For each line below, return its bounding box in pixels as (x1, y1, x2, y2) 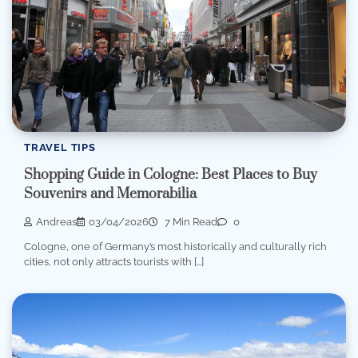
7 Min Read (162, 215, 217, 228)
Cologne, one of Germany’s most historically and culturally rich (24, 241, 327, 253)
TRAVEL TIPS (24, 141, 96, 153)
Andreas (36, 215, 77, 228)
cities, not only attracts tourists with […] (24, 256, 204, 268)
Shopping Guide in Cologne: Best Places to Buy (24, 166, 317, 185)
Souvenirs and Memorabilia (24, 185, 197, 204)
